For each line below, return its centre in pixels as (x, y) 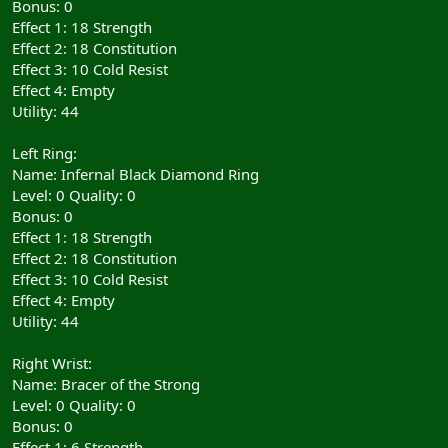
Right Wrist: (52, 362)
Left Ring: (44, 152)
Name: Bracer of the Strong (106, 383)
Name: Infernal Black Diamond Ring (135, 173)
